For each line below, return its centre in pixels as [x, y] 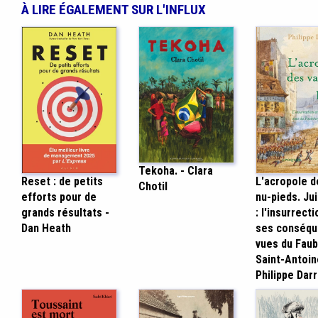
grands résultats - [65, 213]
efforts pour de [59, 197]
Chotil [153, 187]
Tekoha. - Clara [175, 171]
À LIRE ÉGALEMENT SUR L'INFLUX [113, 10]
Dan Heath [46, 229]
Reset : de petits [62, 182]
